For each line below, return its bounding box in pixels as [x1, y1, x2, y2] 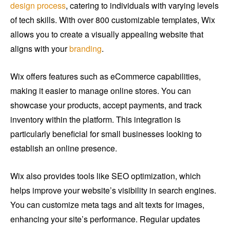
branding [69, 42, 102, 54]
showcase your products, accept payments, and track [10, 99, 202, 111]
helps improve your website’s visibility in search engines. [10, 184, 216, 196]
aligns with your [10, 42, 69, 54]
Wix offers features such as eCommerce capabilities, [10, 70, 201, 82]
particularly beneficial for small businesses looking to [10, 127, 202, 140]
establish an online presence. [10, 142, 117, 154]
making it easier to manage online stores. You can [10, 84, 191, 97]
